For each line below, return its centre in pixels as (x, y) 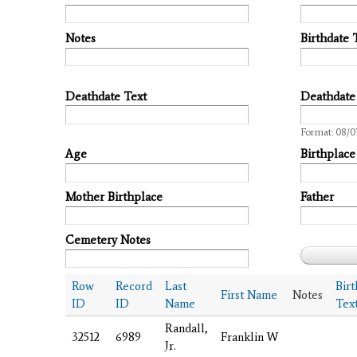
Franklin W (250, 337)
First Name (249, 294)
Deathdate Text (106, 96)
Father (317, 197)
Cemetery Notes (108, 239)
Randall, (186, 328)
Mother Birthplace (114, 197)
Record (134, 286)
